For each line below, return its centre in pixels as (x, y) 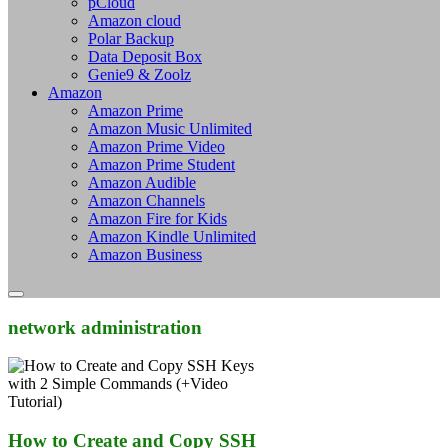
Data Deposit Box (145, 56)
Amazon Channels (146, 200)
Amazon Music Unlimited (170, 128)
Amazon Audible (142, 182)
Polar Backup (131, 38)
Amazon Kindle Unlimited (172, 236)
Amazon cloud (134, 20)
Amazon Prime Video (156, 146)
